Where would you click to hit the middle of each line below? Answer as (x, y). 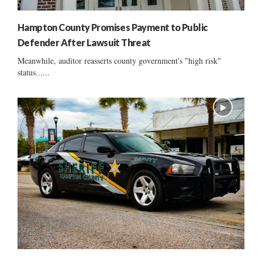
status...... (34, 73)
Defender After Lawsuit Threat (84, 43)
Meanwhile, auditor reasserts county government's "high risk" (119, 61)
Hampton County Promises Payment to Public (113, 27)
